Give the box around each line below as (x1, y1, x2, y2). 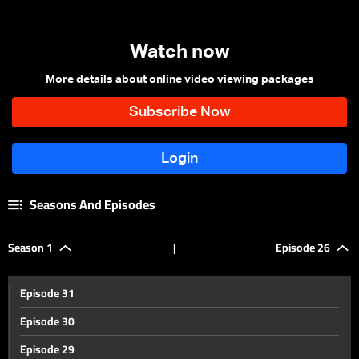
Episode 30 (20, 311, 75, 332)
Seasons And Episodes (29, 192, 155, 216)
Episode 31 (20, 283, 75, 304)
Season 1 (8, 237, 53, 258)
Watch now (129, 42, 230, 62)
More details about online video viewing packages (45, 74, 314, 85)
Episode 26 (276, 237, 330, 258)
